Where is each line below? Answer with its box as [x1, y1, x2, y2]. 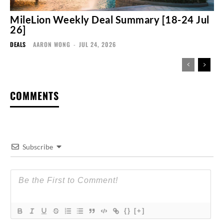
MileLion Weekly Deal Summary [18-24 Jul [10, 13, 209, 25]
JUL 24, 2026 [78, 39, 116, 48]
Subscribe [22, 142, 53, 151]
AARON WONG [32, 39, 70, 48]
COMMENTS [10, 87, 59, 103]
